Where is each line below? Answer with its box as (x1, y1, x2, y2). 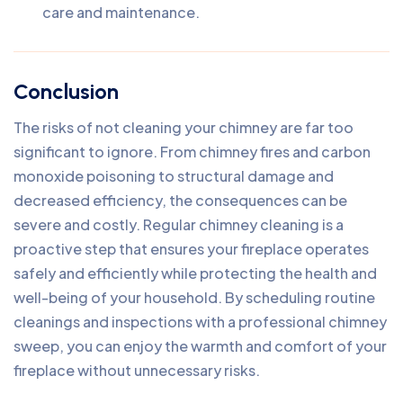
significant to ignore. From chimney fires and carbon (13, 141, 371, 161)
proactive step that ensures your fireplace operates (13, 238, 369, 258)
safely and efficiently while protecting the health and (13, 263, 377, 282)
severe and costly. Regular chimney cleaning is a (13, 214, 344, 234)
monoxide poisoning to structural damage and (13, 166, 334, 185)
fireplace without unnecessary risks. (13, 360, 260, 380)
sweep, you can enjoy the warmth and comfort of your (13, 336, 387, 355)
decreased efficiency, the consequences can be (13, 190, 347, 210)
